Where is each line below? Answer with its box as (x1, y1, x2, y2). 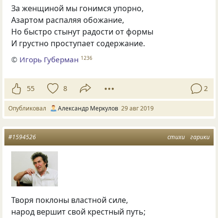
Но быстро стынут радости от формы (11, 26, 154, 37)
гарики (190, 132, 210, 141)
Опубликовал (8, 104, 49, 112)
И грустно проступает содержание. (11, 38, 145, 49)
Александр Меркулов (58, 104, 118, 112)
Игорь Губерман (19, 54, 79, 64)
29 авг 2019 (121, 104, 154, 112)
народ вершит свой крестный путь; (11, 206, 146, 217)
